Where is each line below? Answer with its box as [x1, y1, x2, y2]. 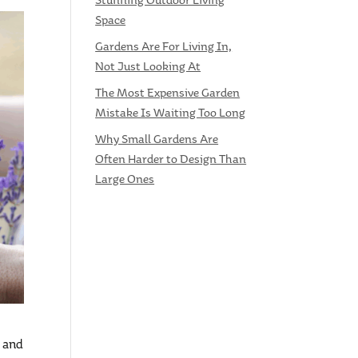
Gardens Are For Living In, [95, 39, 233, 54]
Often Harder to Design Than [95, 152, 247, 167]
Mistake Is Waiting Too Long [95, 105, 246, 121]
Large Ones [95, 172, 155, 187]
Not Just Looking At [95, 59, 201, 74]
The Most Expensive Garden [95, 86, 241, 101]
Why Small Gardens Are [95, 132, 219, 147]
